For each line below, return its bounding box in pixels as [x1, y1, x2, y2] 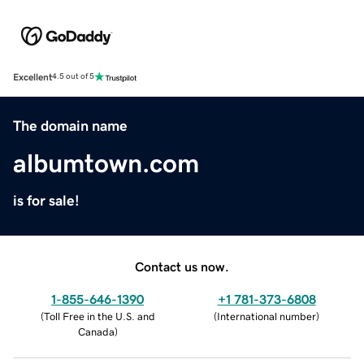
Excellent [13, 71, 52, 82]
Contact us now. [135, 259, 229, 273]
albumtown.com [13, 149, 199, 176]
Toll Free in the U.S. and [43, 310, 155, 322]
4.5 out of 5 [52, 72, 94, 81]
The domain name [13, 118, 128, 133]
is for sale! [13, 193, 80, 208]
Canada [77, 326, 115, 337]
